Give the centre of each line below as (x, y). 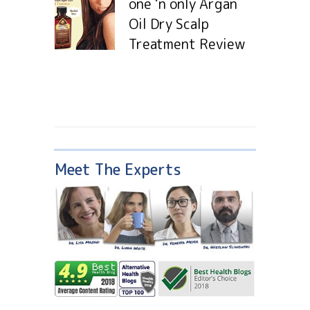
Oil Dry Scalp (169, 24)
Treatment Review (187, 44)
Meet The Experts (118, 169)
